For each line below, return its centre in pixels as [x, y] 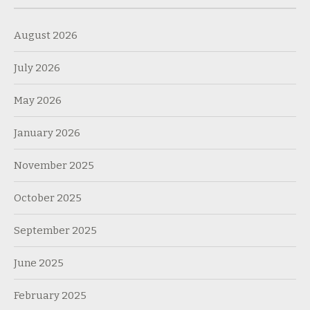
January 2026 [47, 133]
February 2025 [50, 296]
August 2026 [46, 36]
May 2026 [38, 101]
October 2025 [48, 198]
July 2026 [37, 68]
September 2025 [55, 231]
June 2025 [39, 263]
